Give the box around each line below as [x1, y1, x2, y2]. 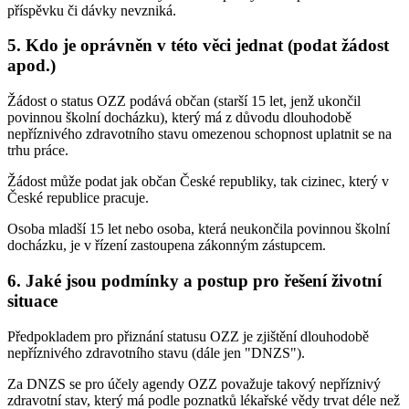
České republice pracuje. [7, 190, 149, 206]
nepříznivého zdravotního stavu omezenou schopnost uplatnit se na [7, 126, 392, 142]
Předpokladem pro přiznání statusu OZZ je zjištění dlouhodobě [7, 328, 369, 344]
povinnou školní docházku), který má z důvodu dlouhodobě [7, 110, 351, 126]
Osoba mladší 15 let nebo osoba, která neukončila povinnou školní [7, 221, 390, 237]
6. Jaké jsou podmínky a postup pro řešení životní [7, 270, 382, 290]
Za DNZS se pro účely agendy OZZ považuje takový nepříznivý [7, 375, 381, 392]
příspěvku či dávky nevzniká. [7, 2, 176, 18]
